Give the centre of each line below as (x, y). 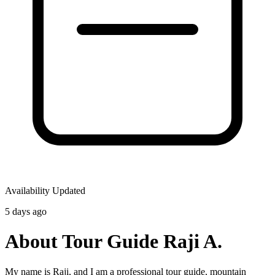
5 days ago (26, 211)
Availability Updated (45, 190)
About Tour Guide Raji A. (114, 242)
